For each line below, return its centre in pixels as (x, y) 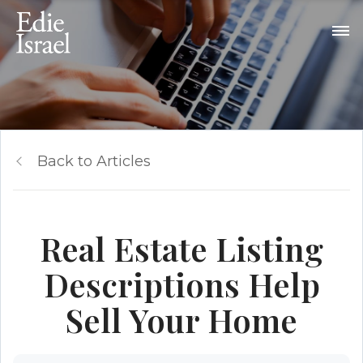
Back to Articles (94, 161)
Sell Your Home (181, 320)
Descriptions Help (181, 284)
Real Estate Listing (181, 248)
